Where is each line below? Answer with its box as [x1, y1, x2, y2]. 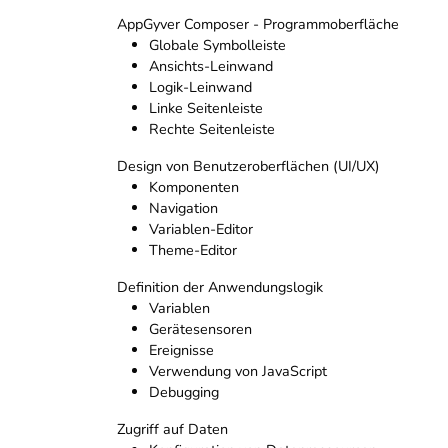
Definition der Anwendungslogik [117, 277, 323, 298]
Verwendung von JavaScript [149, 361, 327, 382]
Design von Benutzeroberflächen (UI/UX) [117, 156, 380, 177]
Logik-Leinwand [149, 77, 252, 98]
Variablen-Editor [149, 219, 253, 240]
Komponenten [149, 177, 239, 198]
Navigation [149, 198, 218, 219]
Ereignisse [149, 340, 214, 361]
